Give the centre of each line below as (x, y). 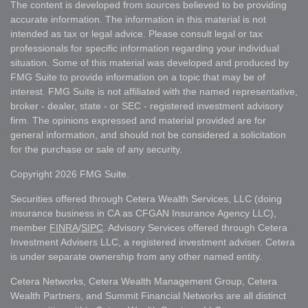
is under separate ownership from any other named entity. (136, 257)
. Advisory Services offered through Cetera (195, 228)
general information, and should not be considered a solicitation (148, 135)
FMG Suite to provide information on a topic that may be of (138, 77)
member (30, 228)
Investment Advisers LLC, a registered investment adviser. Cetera (153, 242)
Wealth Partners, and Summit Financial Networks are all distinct (148, 296)
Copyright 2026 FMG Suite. (70, 174)
